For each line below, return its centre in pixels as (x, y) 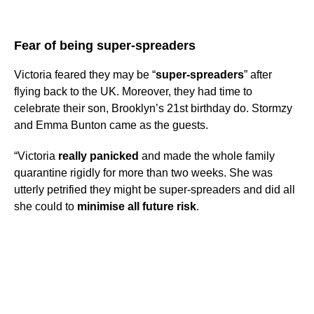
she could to (44, 207)
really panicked (98, 156)
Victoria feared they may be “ (85, 75)
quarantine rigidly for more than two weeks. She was (143, 173)
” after (258, 75)
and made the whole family (207, 156)
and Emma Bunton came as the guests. (111, 125)
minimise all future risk (135, 207)
